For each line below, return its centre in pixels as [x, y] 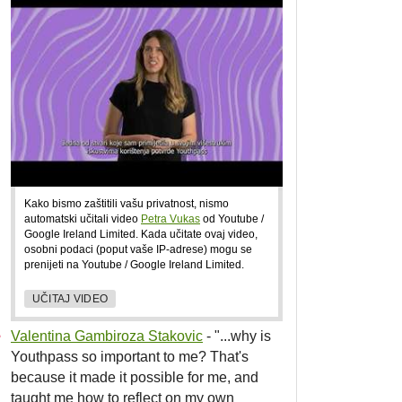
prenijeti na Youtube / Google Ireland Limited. [134, 264]
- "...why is [237, 336]
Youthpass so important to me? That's [130, 356]
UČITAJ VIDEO [70, 299]
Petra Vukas [170, 218]
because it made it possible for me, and [135, 377]
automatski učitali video [83, 218]
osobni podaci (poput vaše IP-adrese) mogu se [138, 249]
